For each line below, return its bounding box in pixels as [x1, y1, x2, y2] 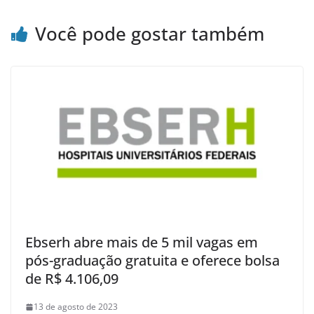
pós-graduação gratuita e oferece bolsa [25, 251, 280, 271]
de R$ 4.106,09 [25, 269, 118, 289]
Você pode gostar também [35, 20, 264, 46]
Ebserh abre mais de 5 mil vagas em [25, 233, 258, 252]
